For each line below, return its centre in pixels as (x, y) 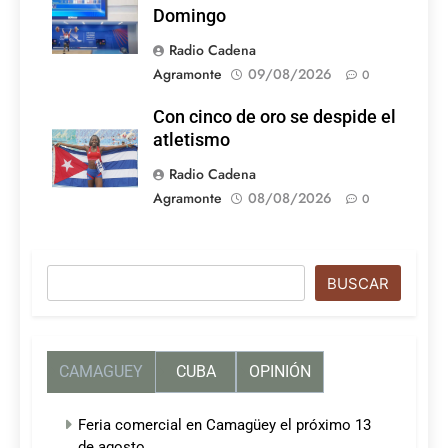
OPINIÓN (280, 372)
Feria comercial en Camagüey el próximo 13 (224, 425)
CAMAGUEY (101, 372)
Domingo (189, 16)
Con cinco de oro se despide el (274, 117)
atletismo (191, 140)
